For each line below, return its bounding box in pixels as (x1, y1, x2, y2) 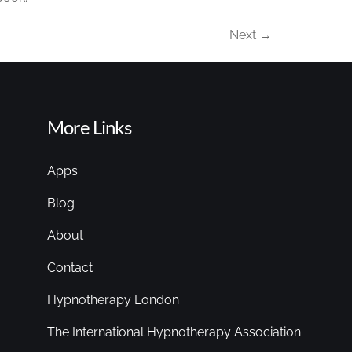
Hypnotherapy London (47, 291, 180, 307)
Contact (47, 259, 93, 275)
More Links (47, 115, 131, 138)
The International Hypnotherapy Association (47, 324, 302, 339)
